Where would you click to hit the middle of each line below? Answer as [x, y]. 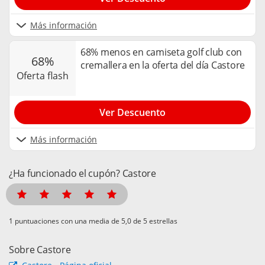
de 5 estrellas [154, 221]
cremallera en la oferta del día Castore [163, 65]
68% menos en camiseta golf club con [161, 52]
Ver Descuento [132, 112]
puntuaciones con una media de [67, 221]
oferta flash [46, 75]
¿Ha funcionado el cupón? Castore [83, 173]
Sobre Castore [40, 249]
